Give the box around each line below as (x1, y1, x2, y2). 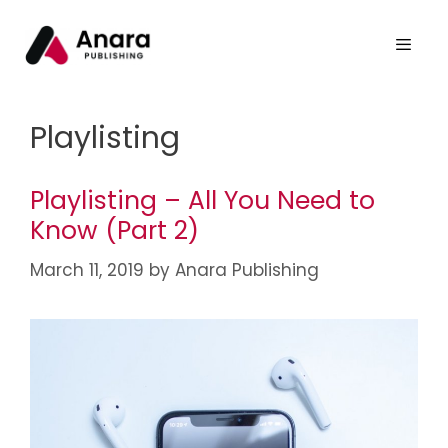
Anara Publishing (175, 257, 319, 282)
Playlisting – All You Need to (30, 183, 375, 218)
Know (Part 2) (30, 213, 199, 248)
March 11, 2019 (30, 257, 144, 282)
